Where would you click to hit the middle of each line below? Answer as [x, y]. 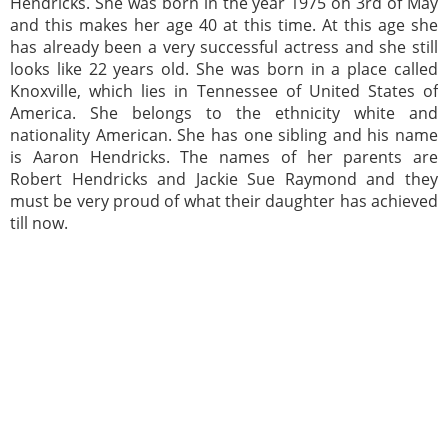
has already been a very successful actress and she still [224, 46]
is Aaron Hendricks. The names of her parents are [224, 156]
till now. [39, 222]
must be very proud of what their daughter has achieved [224, 200]
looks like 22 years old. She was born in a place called [224, 68]
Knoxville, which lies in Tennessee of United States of [224, 90]
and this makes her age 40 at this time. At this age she [224, 24]
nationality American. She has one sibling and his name [224, 134]
